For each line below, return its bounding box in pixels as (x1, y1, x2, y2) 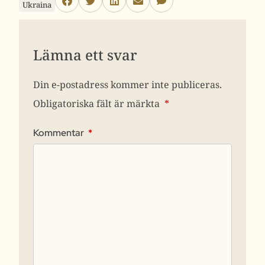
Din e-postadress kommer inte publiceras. (33, 77, 222, 91)
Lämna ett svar (33, 44, 137, 64)
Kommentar (33, 126, 86, 139)
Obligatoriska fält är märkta (33, 96, 162, 110)
